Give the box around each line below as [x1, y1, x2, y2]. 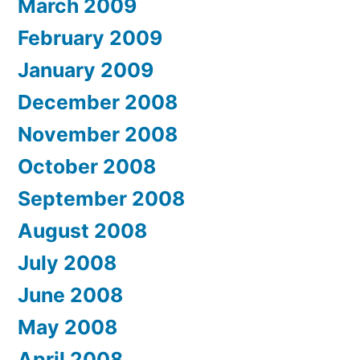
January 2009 [18, 58, 153, 83]
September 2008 [18, 186, 185, 211]
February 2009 [18, 26, 162, 51]
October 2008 [18, 154, 156, 179]
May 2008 [18, 315, 117, 340]
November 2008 [18, 122, 178, 147]
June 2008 [18, 283, 123, 308]
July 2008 [18, 251, 117, 276]
